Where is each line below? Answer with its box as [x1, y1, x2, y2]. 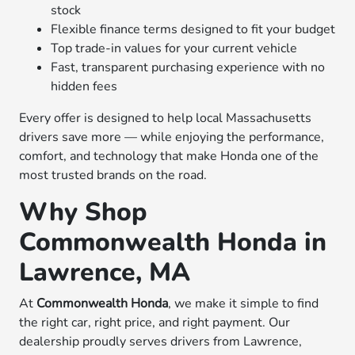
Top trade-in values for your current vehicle [51, 40, 298, 57]
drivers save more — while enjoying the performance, [19, 128, 325, 146]
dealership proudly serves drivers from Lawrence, [19, 333, 303, 350]
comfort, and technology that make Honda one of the [19, 147, 319, 165]
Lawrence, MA [19, 255, 191, 289]
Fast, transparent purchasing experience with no [51, 59, 326, 76]
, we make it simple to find [168, 295, 319, 312]
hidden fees [51, 78, 118, 95]
